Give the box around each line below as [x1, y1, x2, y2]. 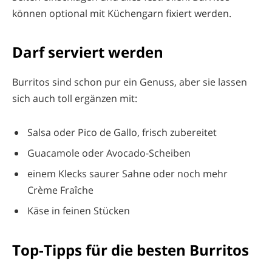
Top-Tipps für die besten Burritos [12, 239, 249, 260]
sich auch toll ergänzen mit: [12, 92, 137, 106]
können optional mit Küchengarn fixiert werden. [12, 7, 231, 21]
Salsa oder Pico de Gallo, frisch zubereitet [27, 126, 217, 140]
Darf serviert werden [12, 42, 163, 63]
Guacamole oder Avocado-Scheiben [27, 146, 191, 160]
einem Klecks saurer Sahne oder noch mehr [27, 167, 228, 181]
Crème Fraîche [27, 183, 93, 197]
